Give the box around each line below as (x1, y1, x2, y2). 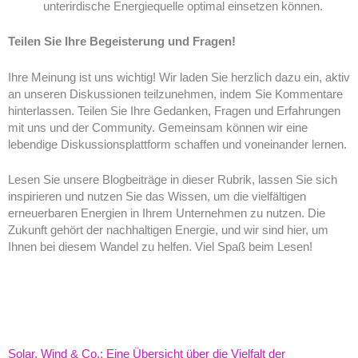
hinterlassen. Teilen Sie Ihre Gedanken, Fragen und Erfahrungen (8, 104, 340, 117)
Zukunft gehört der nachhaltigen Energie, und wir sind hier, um (8, 224, 328, 237)
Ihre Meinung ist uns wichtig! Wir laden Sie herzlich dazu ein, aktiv (8, 70, 350, 84)
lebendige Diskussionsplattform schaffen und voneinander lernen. (8, 137, 347, 151)
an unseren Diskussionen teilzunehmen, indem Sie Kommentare (8, 87, 343, 101)
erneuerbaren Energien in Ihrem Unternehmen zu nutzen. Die (8, 207, 325, 221)
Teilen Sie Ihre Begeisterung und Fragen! (8, 35, 236, 49)
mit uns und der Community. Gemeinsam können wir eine (8, 121, 308, 134)
